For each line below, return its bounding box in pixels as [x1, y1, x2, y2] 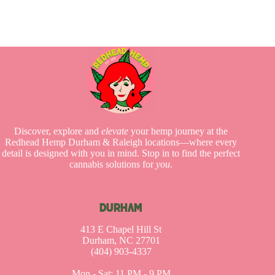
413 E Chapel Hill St [80, 224, 162, 235]
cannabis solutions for [69, 159, 157, 170]
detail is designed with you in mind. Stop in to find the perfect [2, 148, 241, 159]
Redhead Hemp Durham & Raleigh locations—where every [5, 137, 238, 148]
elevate [101, 126, 129, 137]
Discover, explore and [14, 126, 102, 137]
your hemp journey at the [128, 126, 228, 137]
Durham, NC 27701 [82, 235, 160, 246]
